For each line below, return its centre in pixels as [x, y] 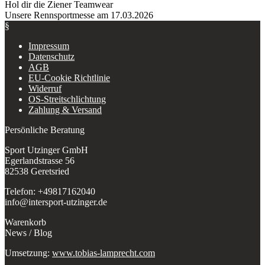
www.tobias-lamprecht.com [104, 253]
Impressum [49, 46]
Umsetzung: [28, 253]
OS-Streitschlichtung [67, 99]
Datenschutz [51, 56]
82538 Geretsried [37, 171]
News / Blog [28, 232]
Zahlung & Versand [65, 109]
